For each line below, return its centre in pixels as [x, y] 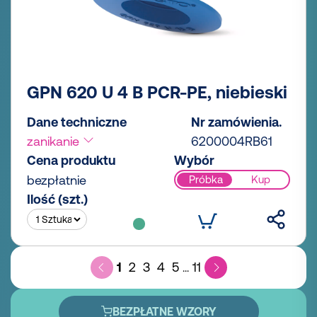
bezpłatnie [57, 180]
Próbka [206, 180]
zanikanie [55, 141]
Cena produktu [71, 160]
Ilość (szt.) [57, 199]
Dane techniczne [77, 122]
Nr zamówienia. [236, 122]
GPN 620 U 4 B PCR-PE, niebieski [157, 92]
